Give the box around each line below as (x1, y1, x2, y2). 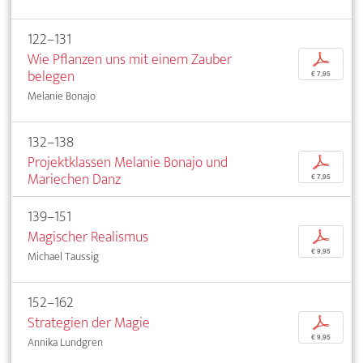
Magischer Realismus (28, 224, 148, 250)
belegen (28, 63, 75, 89)
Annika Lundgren (28, 332, 103, 352)
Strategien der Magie (28, 310, 150, 335)
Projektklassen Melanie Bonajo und (28, 149, 228, 175)
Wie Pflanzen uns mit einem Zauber (28, 46, 232, 72)
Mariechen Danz (28, 166, 121, 192)
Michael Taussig (28, 246, 99, 266)
